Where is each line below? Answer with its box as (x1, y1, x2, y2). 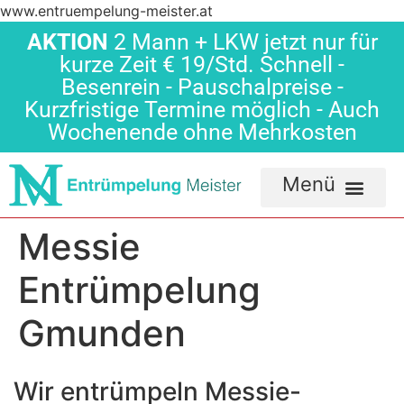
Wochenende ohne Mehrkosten (47, 119, 357, 145)
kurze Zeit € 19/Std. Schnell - (60, 51, 344, 78)
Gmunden (18, 311, 186, 356)
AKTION (26, 29, 108, 55)
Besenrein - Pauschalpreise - (60, 74, 344, 100)
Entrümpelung (18, 268, 261, 313)
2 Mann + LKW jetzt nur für (107, 29, 378, 55)
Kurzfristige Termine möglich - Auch (24, 96, 380, 123)
